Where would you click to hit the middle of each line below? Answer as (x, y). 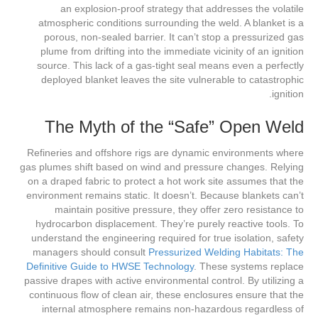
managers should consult (91, 252)
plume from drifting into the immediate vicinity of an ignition (172, 51)
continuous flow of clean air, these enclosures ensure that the (166, 295)
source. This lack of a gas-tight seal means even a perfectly (170, 66)
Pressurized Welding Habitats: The (226, 252)
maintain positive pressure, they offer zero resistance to (179, 210)
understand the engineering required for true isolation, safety (168, 238)
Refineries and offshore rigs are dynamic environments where (165, 153)
